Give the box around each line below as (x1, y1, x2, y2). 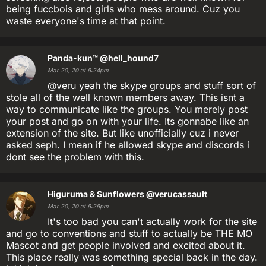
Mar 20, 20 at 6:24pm (47, 67, 109, 74)
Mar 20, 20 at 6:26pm (47, 203, 109, 210)
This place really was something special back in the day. (6, 251, 258, 263)
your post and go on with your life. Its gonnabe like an (6, 115, 249, 127)
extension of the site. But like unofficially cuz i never (6, 127, 239, 139)
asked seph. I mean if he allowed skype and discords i (6, 139, 249, 151)
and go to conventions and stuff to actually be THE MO (6, 227, 252, 239)
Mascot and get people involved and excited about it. (6, 239, 245, 251)
